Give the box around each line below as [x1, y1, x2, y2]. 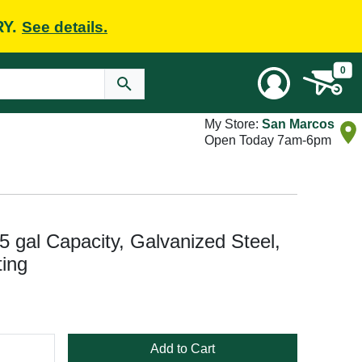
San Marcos [262, 117, 335, 131]
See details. [22, 18, 107, 36]
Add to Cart [150, 342, 215, 356]
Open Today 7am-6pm [204, 133, 331, 147]
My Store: [204, 117, 262, 131]
